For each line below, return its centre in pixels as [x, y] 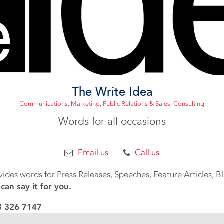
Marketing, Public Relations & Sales [121, 104]
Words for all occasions [112, 122]
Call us [147, 153]
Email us [93, 153]
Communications [44, 104]
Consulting [189, 104]
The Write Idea [112, 92]
